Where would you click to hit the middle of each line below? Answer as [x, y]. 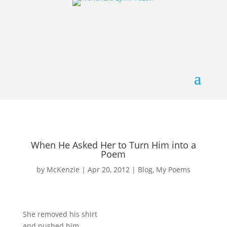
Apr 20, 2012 [108, 169]
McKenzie [63, 169]
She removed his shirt [60, 214]
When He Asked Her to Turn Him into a [113, 145]
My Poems [173, 169]
